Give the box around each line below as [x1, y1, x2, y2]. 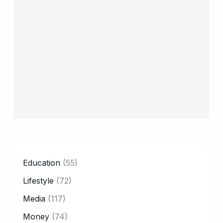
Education [23, 157, 61, 168]
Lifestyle [23, 175, 54, 186]
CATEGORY [23, 148, 68, 158]
